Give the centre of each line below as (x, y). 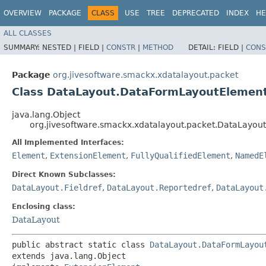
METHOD (158, 47)
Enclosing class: (44, 206)
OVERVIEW (23, 13)
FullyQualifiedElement (180, 155)
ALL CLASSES (28, 33)
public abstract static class (81, 244)
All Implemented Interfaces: (68, 142)
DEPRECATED (196, 13)
